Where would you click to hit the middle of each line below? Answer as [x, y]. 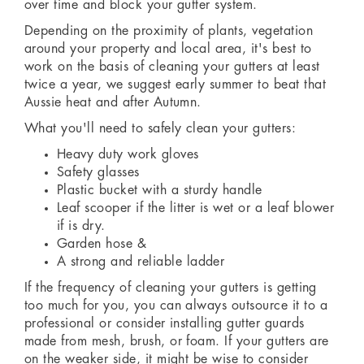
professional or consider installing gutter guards [165, 324]
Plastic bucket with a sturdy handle [160, 191]
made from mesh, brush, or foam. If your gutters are [177, 342]
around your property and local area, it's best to [168, 49]
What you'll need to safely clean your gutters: [160, 129]
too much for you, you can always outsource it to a [176, 306]
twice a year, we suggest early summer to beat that [175, 85]
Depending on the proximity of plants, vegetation [169, 31]
